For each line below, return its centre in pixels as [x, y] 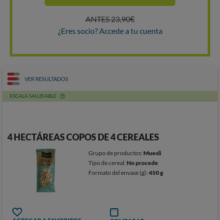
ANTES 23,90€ [110, 19]
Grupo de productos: [116, 153]
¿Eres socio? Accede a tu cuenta [110, 31]
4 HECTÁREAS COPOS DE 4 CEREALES [83, 137]
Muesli [152, 153]
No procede [143, 163]
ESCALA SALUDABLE [33, 96]
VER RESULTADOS [46, 79]
